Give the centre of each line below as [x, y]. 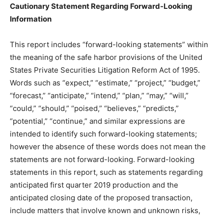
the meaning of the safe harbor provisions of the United [106, 57]
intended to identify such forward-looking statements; [103, 134]
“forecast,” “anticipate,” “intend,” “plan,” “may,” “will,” [99, 96]
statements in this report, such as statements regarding [106, 172]
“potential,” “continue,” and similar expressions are [97, 121]
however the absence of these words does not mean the [108, 147]
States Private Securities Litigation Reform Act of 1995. [105, 70]
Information [31, 19]
